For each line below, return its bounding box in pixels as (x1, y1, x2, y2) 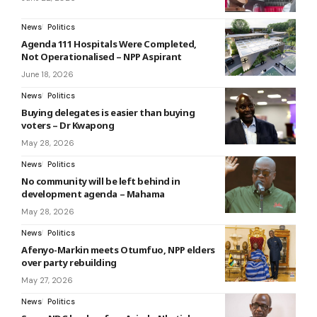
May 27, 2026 (21, 275, 73, 285)
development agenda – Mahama (21, 187, 165, 200)
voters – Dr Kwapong (21, 118, 115, 132)
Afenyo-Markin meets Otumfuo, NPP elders (21, 243, 215, 256)
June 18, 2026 (21, 69, 74, 79)
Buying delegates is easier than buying (21, 105, 195, 119)
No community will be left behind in (21, 174, 180, 188)
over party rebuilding (21, 255, 117, 269)
